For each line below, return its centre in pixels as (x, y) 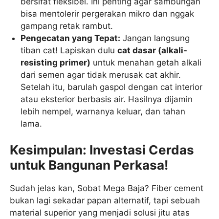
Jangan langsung (155, 38)
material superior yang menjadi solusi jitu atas (100, 213)
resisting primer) (56, 62)
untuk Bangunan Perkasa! (89, 165)
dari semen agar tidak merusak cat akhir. (101, 75)
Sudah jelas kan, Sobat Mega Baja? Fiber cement (107, 188)
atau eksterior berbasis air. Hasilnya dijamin (107, 99)
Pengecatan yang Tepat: (71, 38)
